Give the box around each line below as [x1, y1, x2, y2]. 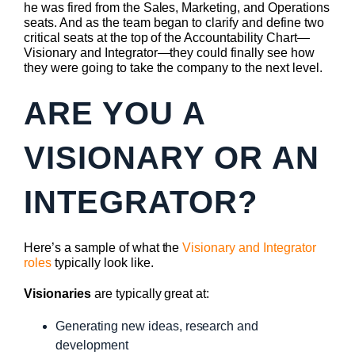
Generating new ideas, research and [55, 319, 259, 333]
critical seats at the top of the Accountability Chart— [24, 30, 310, 44]
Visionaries [24, 286, 94, 300]
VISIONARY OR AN [24, 139, 319, 175]
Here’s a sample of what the [24, 240, 183, 254]
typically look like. [51, 255, 154, 269]
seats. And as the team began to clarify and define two [24, 15, 324, 29]
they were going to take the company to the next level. [24, 60, 323, 74]
